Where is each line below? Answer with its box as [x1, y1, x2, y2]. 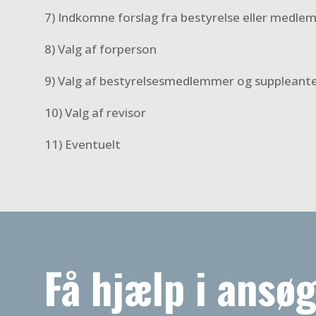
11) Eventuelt [44, 136, 121, 152]
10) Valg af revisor [44, 104, 146, 121]
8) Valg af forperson [44, 41, 157, 57]
